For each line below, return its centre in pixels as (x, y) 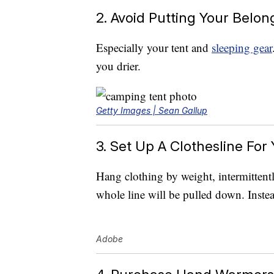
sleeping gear (242, 48)
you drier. (118, 66)
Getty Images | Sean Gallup (152, 111)
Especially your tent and (154, 48)
